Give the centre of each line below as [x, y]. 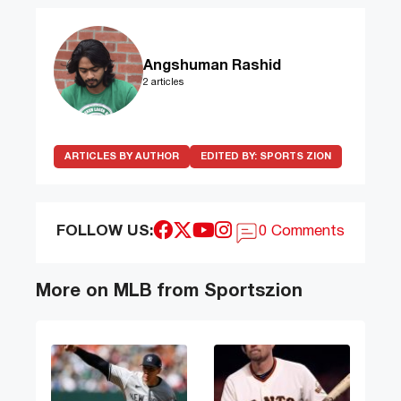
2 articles [163, 83]
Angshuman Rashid [212, 67]
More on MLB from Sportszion [169, 292]
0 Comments [302, 232]
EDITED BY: [230, 157]
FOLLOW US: [104, 232]
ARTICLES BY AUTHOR [122, 157]
